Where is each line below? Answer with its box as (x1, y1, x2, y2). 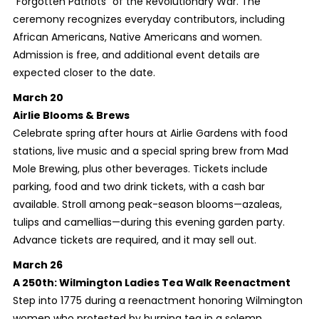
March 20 (12, 90, 63, 105)
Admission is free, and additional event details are (12, 48, 260, 63)
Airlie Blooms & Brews (12, 108, 130, 123)
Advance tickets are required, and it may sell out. (12, 233, 256, 248)
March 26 (12, 258, 63, 273)
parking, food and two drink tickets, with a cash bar (12, 179, 265, 194)
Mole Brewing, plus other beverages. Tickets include (12, 162, 268, 177)
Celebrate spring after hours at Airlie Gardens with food (12, 126, 288, 141)
